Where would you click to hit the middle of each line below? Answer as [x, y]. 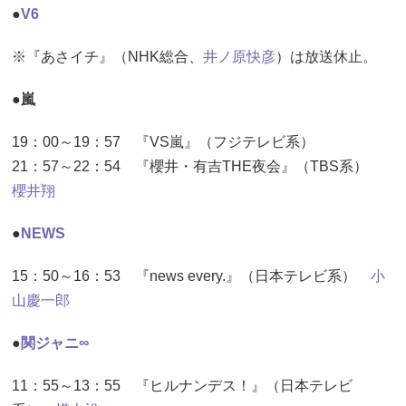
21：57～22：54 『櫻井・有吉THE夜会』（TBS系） [197, 166]
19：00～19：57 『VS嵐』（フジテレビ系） [163, 141]
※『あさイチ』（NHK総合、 [107, 56]
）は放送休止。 [326, 56]
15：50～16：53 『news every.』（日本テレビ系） [191, 275]
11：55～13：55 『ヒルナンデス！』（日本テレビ [182, 385]
